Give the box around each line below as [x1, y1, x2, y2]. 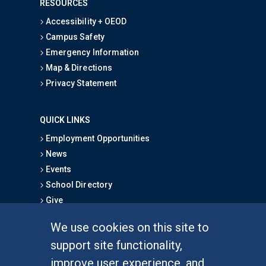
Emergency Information [44, 47, 139, 57]
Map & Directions [44, 62, 112, 72]
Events [44, 164, 72, 174]
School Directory [44, 179, 112, 189]
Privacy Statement [44, 78, 116, 88]
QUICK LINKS [40, 115, 91, 125]
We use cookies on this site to [50, 220, 210, 235]
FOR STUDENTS [40, 232, 103, 242]
